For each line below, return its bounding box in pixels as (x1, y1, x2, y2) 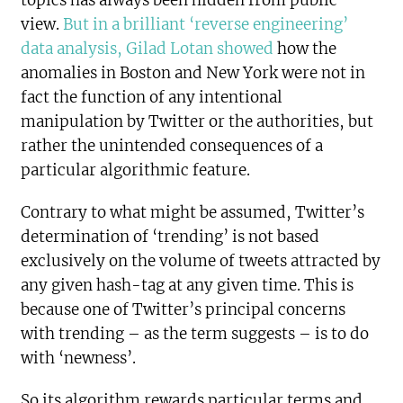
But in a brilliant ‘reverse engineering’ (59, 13, 349, 34)
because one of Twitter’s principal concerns (21, 299, 346, 319)
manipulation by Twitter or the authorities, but (21, 111, 374, 131)
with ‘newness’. (21, 347, 137, 368)
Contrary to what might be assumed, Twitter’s (21, 201, 365, 222)
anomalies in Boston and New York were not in (21, 62, 366, 83)
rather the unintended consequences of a (21, 135, 324, 156)
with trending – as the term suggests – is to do (21, 323, 370, 344)
